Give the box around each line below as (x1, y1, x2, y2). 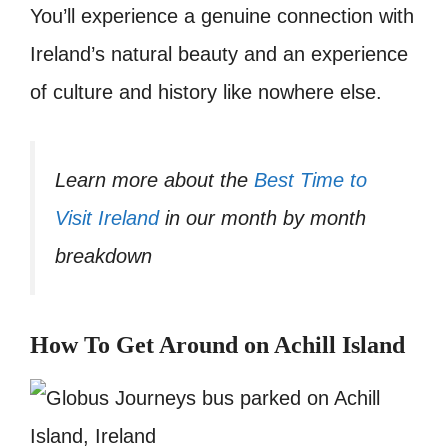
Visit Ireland (55, 206, 159, 229)
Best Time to (254, 168, 367, 191)
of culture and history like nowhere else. (30, 80, 382, 103)
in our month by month (159, 206, 366, 229)
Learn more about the (55, 168, 254, 191)
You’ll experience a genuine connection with (30, 4, 414, 27)
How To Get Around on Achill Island (30, 331, 405, 358)
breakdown (55, 244, 152, 267)
